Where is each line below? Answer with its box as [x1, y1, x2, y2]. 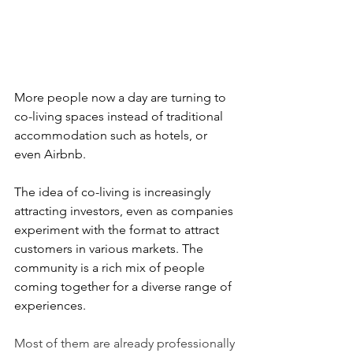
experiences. [14, 298, 86, 314]
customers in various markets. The [14, 241, 206, 257]
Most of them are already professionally [14, 336, 238, 351]
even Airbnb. [14, 147, 86, 162]
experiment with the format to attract [14, 222, 222, 238]
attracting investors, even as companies [14, 203, 236, 219]
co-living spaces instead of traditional [14, 109, 226, 124]
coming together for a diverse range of [14, 279, 235, 295]
